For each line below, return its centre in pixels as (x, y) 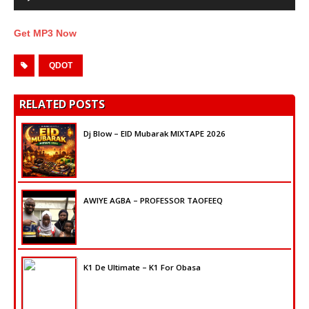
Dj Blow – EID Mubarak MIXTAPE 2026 (154, 133)
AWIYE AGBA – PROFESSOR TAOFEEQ (153, 200)
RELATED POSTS (62, 104)
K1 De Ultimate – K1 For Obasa (142, 267)
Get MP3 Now (45, 33)
